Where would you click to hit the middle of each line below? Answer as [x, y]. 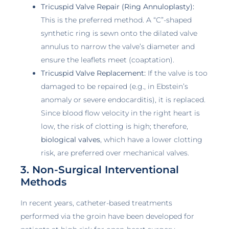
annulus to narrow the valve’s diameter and [118, 47]
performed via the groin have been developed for [107, 216]
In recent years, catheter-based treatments [96, 203]
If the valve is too [177, 73]
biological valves [71, 140]
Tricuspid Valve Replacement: [93, 73]
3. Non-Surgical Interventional [100, 170]
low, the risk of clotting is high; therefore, [114, 127]
